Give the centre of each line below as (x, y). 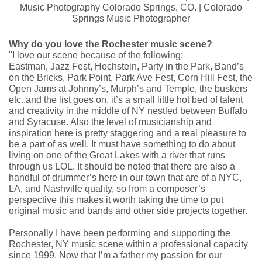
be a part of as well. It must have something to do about (122, 144)
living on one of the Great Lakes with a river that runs (117, 155)
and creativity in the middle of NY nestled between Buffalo (128, 111)
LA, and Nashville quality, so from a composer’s (107, 188)
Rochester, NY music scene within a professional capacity (128, 244)
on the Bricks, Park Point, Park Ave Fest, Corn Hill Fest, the (131, 77)
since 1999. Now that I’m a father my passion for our (116, 255)
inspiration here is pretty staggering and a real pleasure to (127, 133)
